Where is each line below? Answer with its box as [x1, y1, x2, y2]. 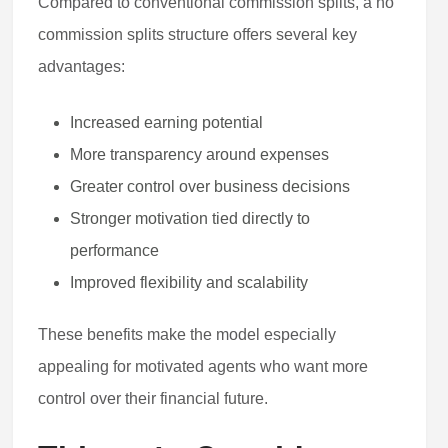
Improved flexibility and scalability [70, 273, 309, 291]
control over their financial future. [38, 389, 269, 407]
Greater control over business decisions [70, 177, 351, 195]
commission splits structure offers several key [38, 25, 358, 43]
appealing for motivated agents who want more [38, 357, 369, 375]
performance [70, 241, 160, 259]
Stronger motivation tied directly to [70, 209, 311, 227]
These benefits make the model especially [38, 325, 337, 343]
